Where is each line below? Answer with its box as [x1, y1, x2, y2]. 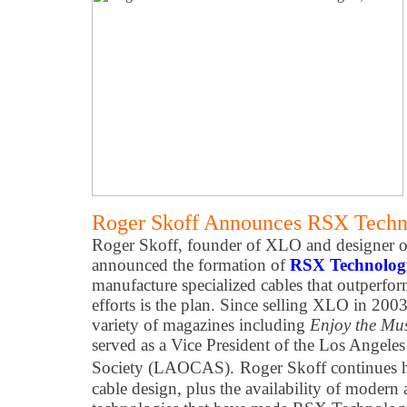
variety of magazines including [92, 315, 310, 334]
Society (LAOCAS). [92, 358, 234, 377]
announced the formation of [92, 255, 290, 274]
